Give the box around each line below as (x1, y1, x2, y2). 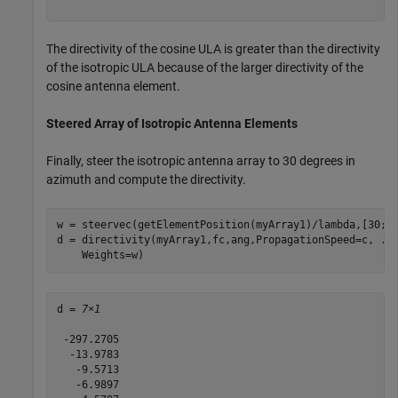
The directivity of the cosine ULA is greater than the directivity (46, 41, 380, 56)
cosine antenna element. (46, 78, 180, 93)
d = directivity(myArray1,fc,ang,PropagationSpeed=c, (56, 234, 380, 247)
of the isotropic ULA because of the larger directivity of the (46, 60, 363, 75)
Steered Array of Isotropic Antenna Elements (46, 115, 298, 131)
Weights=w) (56, 249, 144, 262)
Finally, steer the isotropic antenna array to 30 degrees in (46, 153, 355, 168)
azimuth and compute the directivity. (46, 171, 246, 187)
